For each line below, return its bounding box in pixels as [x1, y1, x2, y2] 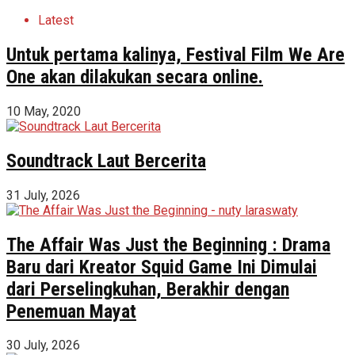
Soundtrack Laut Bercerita [6, 149, 206, 172]
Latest [38, 13, 74, 28]
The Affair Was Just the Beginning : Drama [6, 233, 330, 256]
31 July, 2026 [6, 187, 80, 203]
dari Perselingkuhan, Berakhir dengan [6, 277, 289, 300]
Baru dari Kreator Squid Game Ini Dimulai [6, 255, 317, 278]
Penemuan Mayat [6, 300, 136, 323]
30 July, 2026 [6, 338, 80, 353]
